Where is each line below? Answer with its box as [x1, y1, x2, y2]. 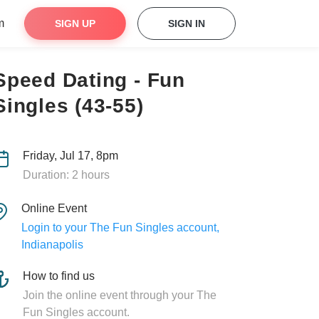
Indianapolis [21, 239, 83, 251]
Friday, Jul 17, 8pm [22, 150, 118, 162]
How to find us [23, 270, 95, 282]
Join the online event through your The [23, 289, 216, 301]
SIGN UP [55, 18, 95, 29]
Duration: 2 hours [22, 169, 110, 181]
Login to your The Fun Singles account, [21, 221, 219, 234]
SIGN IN [168, 18, 205, 29]
